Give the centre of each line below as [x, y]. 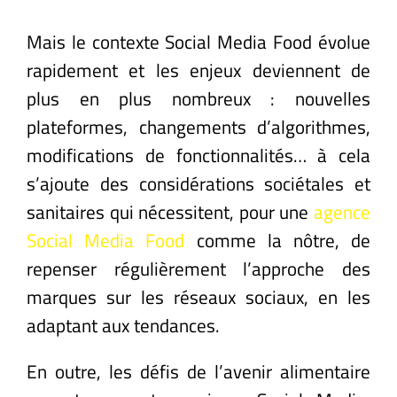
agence [342, 211]
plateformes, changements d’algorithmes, [198, 126]
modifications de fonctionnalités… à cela [198, 155]
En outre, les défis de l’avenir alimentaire [198, 371]
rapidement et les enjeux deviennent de [198, 70]
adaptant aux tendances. [123, 325]
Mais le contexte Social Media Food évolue [198, 41]
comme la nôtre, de [278, 240]
